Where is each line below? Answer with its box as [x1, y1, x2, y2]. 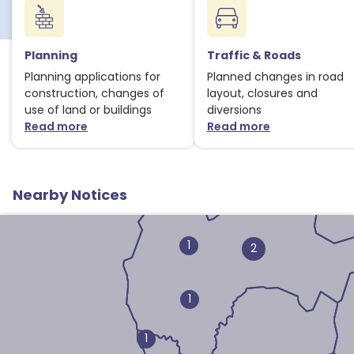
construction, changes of [24, 85, 164, 101]
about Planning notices [87, 126, 223, 142]
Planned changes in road [207, 69, 344, 85]
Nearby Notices [13, 185, 127, 205]
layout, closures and [207, 85, 318, 101]
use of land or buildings [24, 102, 152, 118]
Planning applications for [24, 69, 160, 85]
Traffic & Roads [207, 47, 301, 63]
